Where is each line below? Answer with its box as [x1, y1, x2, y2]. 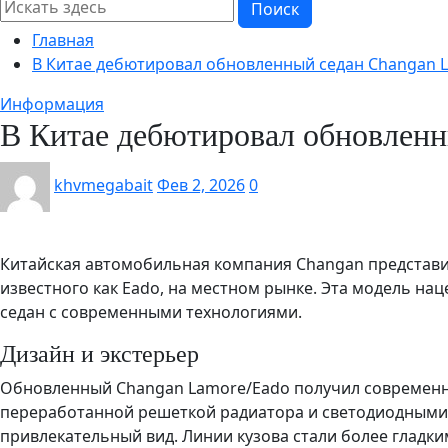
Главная [32, 29, 94, 51]
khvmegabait [54, 174, 153, 197]
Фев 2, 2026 [157, 174, 245, 197]
